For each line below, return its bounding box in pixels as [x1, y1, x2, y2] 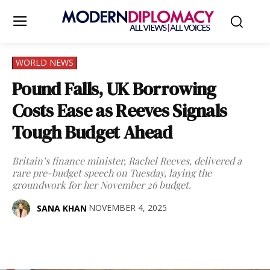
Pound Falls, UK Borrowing [12, 77, 216, 101]
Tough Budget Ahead [12, 120, 172, 145]
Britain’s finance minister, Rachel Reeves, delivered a [12, 154, 242, 167]
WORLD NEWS [16, 57, 74, 68]
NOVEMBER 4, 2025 [89, 202, 167, 214]
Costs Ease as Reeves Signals [12, 98, 227, 123]
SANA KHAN [37, 202, 87, 214]
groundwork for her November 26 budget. [12, 178, 191, 191]
